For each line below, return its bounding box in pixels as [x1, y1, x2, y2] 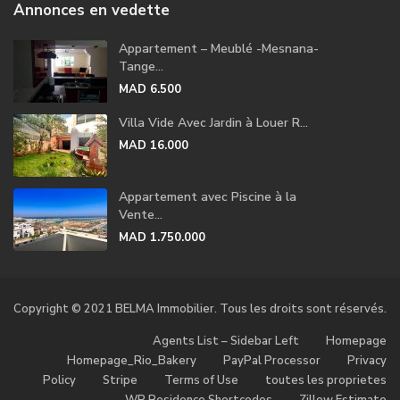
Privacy [347, 352, 387, 369]
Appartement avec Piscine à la [119, 187, 296, 205]
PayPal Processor [223, 352, 321, 369]
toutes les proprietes [265, 371, 387, 388]
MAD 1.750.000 [119, 229, 205, 246]
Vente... [119, 205, 162, 223]
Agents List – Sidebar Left [153, 332, 299, 349]
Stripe [103, 371, 137, 388]
